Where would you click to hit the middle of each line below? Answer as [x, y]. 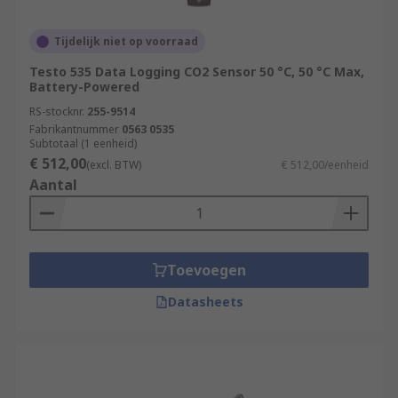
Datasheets [205, 302]
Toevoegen [206, 270]
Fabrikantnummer [74, 129]
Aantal [53, 185]
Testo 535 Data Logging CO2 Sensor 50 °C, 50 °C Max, [197, 72]
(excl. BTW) [114, 165]
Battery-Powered [84, 87]
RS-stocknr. [57, 111]
